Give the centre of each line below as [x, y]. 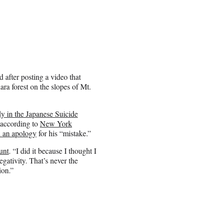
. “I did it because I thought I [53, 150]
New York [56, 123]
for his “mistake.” [64, 133]
